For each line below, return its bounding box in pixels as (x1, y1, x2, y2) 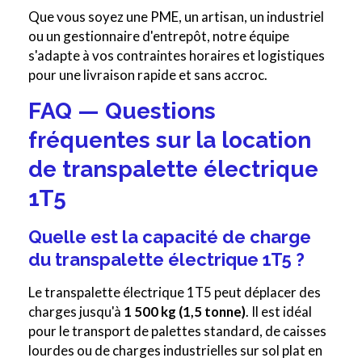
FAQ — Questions (28, 98, 216, 125)
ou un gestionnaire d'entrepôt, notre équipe (28, 27, 289, 45)
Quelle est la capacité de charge (28, 226, 311, 248)
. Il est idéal (246, 303, 312, 321)
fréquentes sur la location (28, 127, 311, 154)
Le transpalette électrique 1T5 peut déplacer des (28, 284, 321, 301)
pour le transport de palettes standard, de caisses (28, 322, 326, 340)
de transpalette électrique (28, 156, 318, 183)
